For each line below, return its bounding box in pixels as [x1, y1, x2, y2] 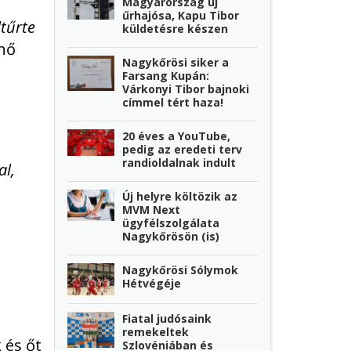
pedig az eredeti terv [122, 141, 243, 157]
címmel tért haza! [122, 94, 224, 110]
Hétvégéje [122, 275, 182, 291]
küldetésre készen [122, 20, 229, 36]
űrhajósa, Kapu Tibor [122, 7, 240, 23]
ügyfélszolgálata [122, 215, 220, 230]
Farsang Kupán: [122, 67, 210, 83]
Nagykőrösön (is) [122, 228, 220, 244]
